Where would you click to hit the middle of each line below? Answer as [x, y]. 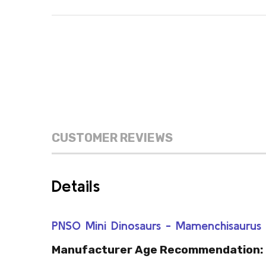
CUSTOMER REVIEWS [112, 138]
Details [76, 186]
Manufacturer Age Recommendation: [157, 250]
